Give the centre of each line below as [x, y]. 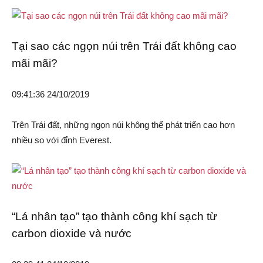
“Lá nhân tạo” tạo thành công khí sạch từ [114, 217]
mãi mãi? [35, 63]
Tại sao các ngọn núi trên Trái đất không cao [124, 46]
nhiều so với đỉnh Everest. [62, 140]
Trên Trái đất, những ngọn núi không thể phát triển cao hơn [123, 125]
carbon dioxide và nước [72, 234]
